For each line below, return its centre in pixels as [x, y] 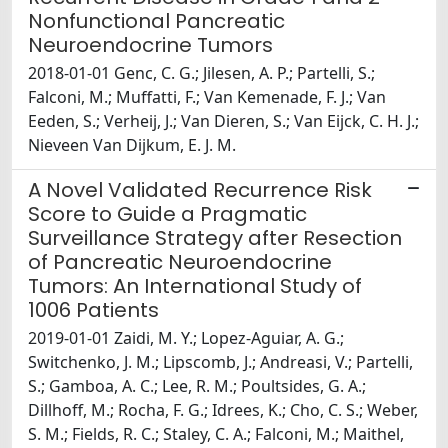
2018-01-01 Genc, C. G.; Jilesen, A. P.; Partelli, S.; [201, 73]
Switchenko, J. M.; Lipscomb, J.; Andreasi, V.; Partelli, [220, 362]
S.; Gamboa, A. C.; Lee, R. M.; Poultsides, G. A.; [197, 386]
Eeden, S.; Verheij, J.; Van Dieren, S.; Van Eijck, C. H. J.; [223, 121]
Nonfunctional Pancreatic [156, 21]
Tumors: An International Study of [195, 286]
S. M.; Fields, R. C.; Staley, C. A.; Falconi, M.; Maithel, [216, 434]
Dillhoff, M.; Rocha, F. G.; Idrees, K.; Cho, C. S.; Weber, [223, 410]
